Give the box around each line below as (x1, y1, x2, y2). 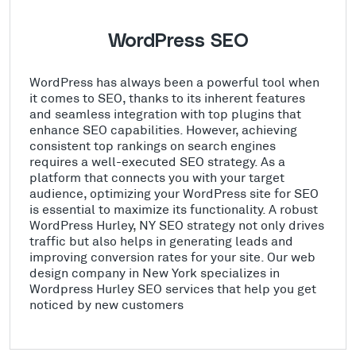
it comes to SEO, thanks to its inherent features (29, 89, 305, 105)
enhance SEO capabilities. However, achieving (29, 121, 297, 137)
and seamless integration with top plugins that (29, 105, 301, 121)
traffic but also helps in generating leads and (29, 232, 293, 248)
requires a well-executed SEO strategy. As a (29, 153, 285, 168)
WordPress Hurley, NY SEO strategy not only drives (29, 216, 324, 232)
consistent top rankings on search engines (29, 137, 276, 153)
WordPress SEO (107, 31, 249, 51)
